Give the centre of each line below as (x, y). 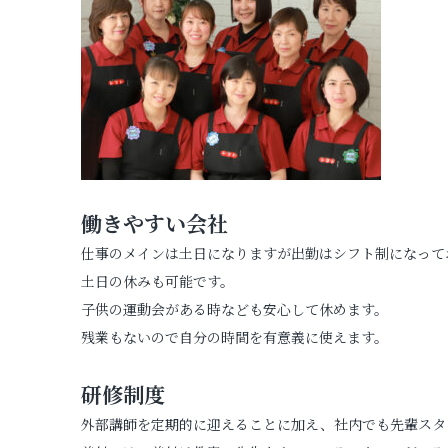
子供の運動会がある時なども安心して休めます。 (234, 308)
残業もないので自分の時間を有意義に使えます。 (234, 336)
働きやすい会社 (154, 222)
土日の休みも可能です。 (157, 280)
